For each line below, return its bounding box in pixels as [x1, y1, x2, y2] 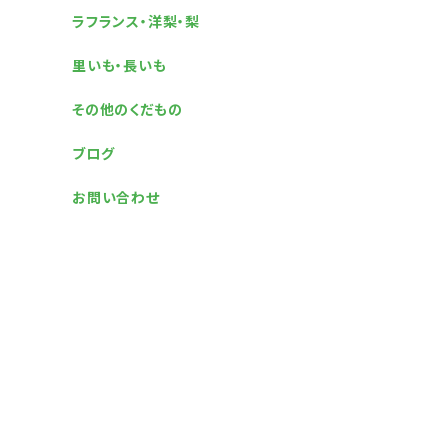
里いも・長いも [72, 57, 167, 75]
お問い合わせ [72, 189, 160, 207]
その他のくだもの [72, 101, 183, 119]
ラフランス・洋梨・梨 [72, 13, 201, 31]
